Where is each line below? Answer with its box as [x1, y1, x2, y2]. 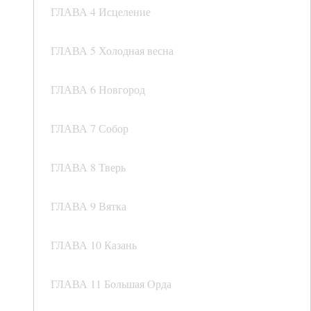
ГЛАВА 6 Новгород [51, 82, 145, 97]
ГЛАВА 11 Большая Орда [51, 276, 171, 292]
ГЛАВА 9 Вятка [51, 199, 126, 214]
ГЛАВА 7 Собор [51, 121, 128, 136]
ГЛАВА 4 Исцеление [51, 4, 151, 19]
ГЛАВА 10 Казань [51, 237, 137, 253]
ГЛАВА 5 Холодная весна [51, 43, 174, 58]
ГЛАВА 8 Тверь [51, 160, 126, 175]
